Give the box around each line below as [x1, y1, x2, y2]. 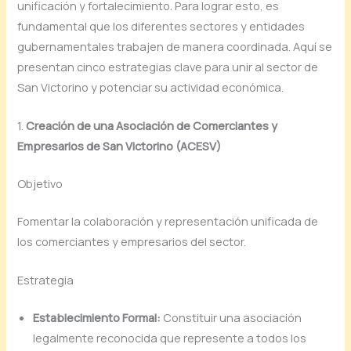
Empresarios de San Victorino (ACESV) [17, 137, 222, 154]
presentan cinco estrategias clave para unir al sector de [17, 58, 319, 74]
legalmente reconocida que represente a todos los [33, 329, 307, 346]
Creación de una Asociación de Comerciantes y [26, 117, 278, 133]
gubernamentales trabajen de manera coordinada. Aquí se [17, 38, 333, 54]
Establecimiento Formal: [33, 309, 161, 325]
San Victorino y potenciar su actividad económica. [17, 78, 284, 95]
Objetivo [17, 175, 63, 191]
